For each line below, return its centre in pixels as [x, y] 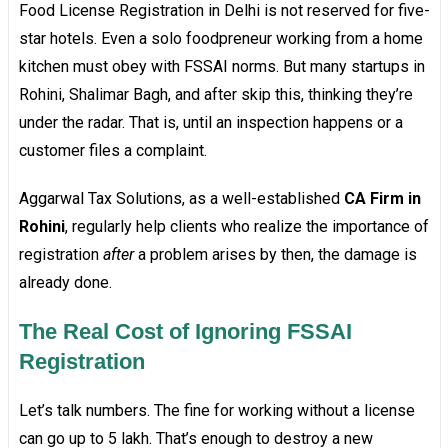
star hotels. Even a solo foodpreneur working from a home [220, 39]
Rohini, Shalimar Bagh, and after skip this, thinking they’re [215, 95]
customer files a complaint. [112, 151]
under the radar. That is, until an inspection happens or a [210, 123]
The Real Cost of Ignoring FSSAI [185, 332]
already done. [65, 283]
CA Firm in [382, 199]
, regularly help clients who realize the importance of [246, 227]
